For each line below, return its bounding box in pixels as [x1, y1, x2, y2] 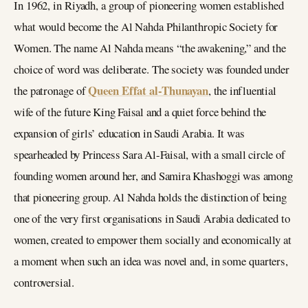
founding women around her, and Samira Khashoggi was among [14, 168, 293, 184]
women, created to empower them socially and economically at [14, 232, 292, 248]
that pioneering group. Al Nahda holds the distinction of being [14, 189, 287, 206]
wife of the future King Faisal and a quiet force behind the [14, 104, 267, 120]
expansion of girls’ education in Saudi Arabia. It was [14, 125, 245, 142]
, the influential [208, 82, 276, 99]
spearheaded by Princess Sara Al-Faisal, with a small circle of [14, 146, 285, 163]
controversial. [14, 274, 74, 291]
